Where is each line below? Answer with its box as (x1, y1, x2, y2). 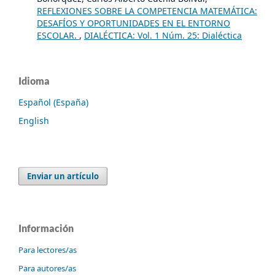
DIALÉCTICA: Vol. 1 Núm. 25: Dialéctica (83, 29, 242, 42)
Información (18, 222, 74, 234)
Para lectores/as (18, 244, 77, 256)
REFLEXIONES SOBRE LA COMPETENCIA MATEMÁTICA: (36, 5, 257, 17)
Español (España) (18, 96, 88, 109)
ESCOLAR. (36, 29, 79, 42)
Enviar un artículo (27, 171, 99, 182)
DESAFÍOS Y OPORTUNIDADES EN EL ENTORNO (36, 17, 230, 29)
